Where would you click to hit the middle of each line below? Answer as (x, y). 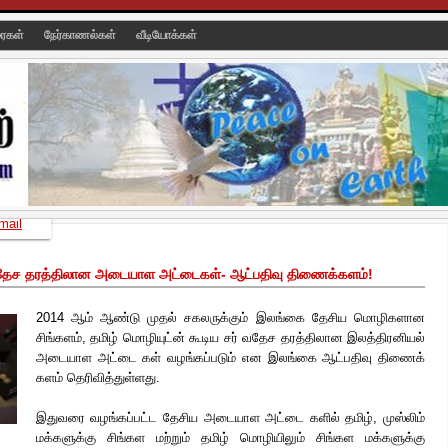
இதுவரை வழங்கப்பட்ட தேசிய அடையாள (147, 417)
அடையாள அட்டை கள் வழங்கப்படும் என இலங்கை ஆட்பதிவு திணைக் (230, 357)
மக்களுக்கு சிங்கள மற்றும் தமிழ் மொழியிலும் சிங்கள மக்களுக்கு (230, 437)
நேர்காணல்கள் (81, 35)
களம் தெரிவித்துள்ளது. (97, 377)
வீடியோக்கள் (166, 35)
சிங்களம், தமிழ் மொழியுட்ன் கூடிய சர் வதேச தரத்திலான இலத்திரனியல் (230, 337)
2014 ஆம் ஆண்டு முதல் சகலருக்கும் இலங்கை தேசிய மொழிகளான (230, 317)
